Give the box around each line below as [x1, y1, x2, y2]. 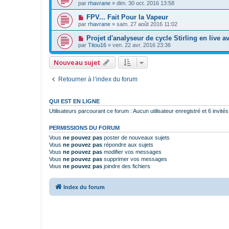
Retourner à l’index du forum [58, 75, 138, 83]
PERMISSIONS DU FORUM [49, 124, 120, 131]
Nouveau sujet [54, 57, 100, 67]
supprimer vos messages [102, 155, 167, 162]
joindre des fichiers [102, 163, 150, 169]
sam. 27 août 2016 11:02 [117, 20, 177, 27]
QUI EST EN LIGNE [49, 98, 100, 104]
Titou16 [88, 41, 106, 48]
